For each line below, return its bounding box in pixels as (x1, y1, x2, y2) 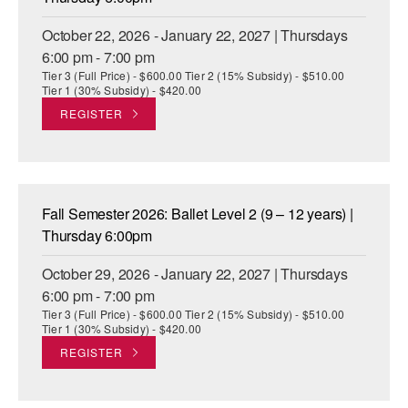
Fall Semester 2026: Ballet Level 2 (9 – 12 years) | (42, 203, 353, 225)
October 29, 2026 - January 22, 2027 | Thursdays (42, 263, 348, 285)
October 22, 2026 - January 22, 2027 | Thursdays (42, 25, 348, 46)
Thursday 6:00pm (42, 225, 153, 247)
